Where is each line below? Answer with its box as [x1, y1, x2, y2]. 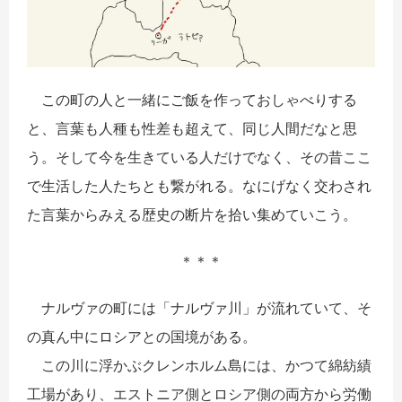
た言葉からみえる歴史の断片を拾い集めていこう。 [27, 205, 357, 224]
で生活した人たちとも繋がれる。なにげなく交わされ [27, 177, 371, 196]
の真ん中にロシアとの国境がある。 [27, 328, 257, 346]
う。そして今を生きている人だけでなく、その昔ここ [27, 148, 371, 167]
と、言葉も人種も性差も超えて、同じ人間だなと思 [27, 119, 357, 138]
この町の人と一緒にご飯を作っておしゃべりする [27, 91, 357, 109]
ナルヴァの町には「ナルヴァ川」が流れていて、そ [27, 299, 371, 318]
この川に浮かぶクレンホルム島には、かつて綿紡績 [27, 356, 371, 375]
